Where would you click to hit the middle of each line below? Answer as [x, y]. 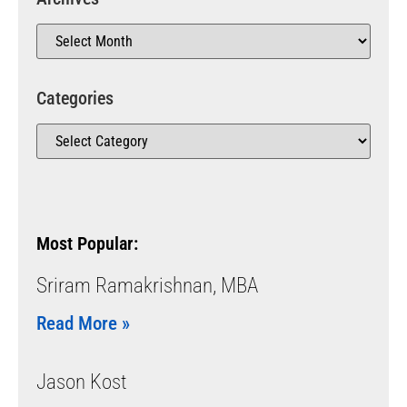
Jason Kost [82, 382]
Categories [75, 98]
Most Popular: [87, 243]
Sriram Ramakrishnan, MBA [147, 285]
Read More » [83, 323]
